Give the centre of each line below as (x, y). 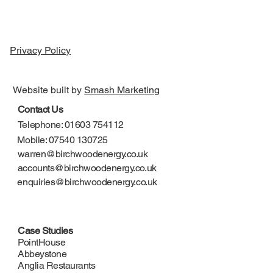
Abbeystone (42, 254)
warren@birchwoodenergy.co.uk (83, 154)
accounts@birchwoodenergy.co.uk (87, 168)
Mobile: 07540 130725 (62, 140)
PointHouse (42, 243)
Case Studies (45, 231)
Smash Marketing (122, 90)
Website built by (49, 90)
